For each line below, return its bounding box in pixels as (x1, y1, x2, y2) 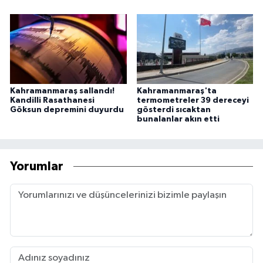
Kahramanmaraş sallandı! (10, 87, 114, 96)
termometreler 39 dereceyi (136, 96, 249, 105)
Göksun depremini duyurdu (10, 106, 124, 114)
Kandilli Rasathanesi (10, 96, 95, 105)
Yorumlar (10, 160, 63, 173)
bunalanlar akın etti (136, 115, 220, 124)
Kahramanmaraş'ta (136, 87, 217, 96)
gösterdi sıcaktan (136, 106, 211, 114)
